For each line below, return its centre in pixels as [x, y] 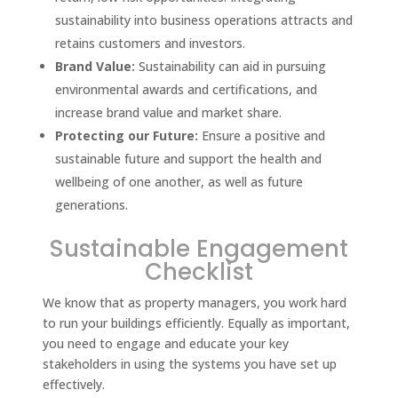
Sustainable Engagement [199, 249]
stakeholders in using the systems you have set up [190, 364]
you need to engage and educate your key [166, 344]
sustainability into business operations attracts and [204, 20]
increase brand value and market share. [169, 113]
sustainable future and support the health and [189, 159]
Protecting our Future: [127, 136]
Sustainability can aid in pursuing [231, 67]
